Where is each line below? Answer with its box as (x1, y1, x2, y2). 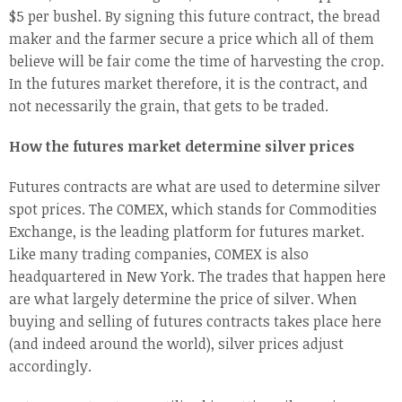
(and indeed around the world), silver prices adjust (9, 334, 344, 354)
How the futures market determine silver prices (9, 136, 354, 157)
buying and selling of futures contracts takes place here (9, 311, 381, 332)
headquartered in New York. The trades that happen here (9, 267, 386, 287)
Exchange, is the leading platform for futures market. (9, 222, 364, 242)
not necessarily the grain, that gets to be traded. (9, 96, 328, 117)
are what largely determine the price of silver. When (9, 289, 357, 310)
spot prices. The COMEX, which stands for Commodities (9, 199, 377, 220)
